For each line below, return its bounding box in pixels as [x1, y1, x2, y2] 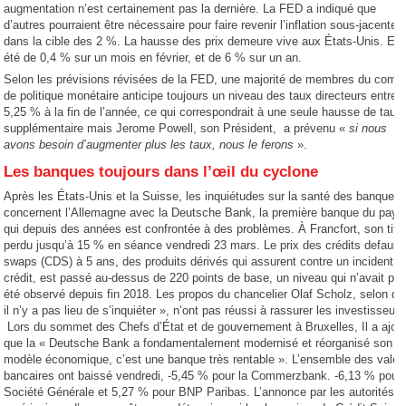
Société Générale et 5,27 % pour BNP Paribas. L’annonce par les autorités [4, 385, 395, 399]
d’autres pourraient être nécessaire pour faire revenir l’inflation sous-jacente [4, 18, 398, 32]
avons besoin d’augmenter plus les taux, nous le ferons [4, 138, 295, 151]
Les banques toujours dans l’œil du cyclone [4, 163, 319, 180]
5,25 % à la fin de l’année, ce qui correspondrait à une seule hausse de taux [4, 105, 403, 119]
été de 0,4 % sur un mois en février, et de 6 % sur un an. [4, 51, 303, 64]
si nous [349, 121, 388, 135]
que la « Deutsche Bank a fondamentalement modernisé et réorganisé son [4, 336, 393, 350]
